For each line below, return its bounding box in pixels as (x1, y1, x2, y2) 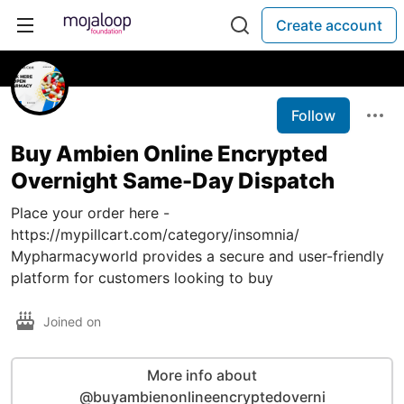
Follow (291, 106, 335, 124)
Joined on (43, 313, 105, 329)
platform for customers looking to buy (11, 269, 273, 287)
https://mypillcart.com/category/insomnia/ (11, 225, 299, 243)
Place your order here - (11, 204, 170, 222)
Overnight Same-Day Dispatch (11, 168, 335, 194)
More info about (147, 366, 257, 384)
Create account (276, 16, 382, 34)
